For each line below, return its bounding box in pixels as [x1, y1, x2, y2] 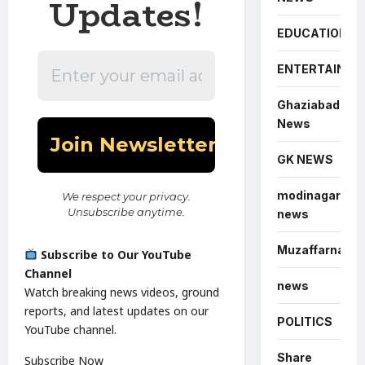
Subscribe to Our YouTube [40, 246, 191, 262]
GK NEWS [276, 152, 333, 166]
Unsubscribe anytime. [67, 204, 185, 218]
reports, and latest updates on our [24, 302, 209, 319]
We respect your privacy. [61, 189, 191, 203]
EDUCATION [276, 25, 348, 40]
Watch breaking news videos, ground [24, 284, 219, 300]
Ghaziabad [276, 97, 340, 112]
